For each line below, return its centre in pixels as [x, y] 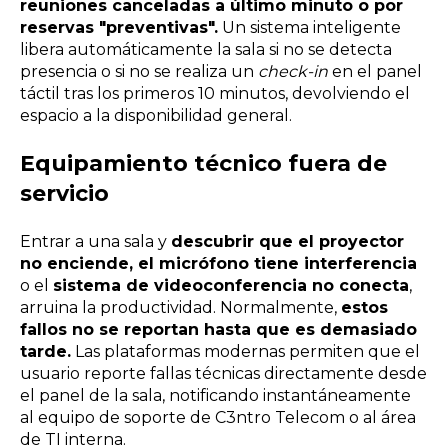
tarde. [45, 352]
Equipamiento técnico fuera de [203, 164]
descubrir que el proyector [287, 242]
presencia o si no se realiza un [139, 71]
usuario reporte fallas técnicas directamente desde [223, 374]
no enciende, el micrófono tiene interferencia [218, 264]
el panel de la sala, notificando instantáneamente [215, 396]
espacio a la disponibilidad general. [156, 115]
